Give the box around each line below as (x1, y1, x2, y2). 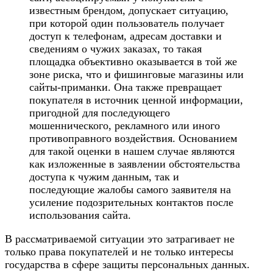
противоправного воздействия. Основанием (29, 132, 237, 145)
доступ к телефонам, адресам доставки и (29, 30, 222, 43)
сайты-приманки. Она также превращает (29, 81, 222, 94)
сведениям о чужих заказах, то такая (29, 43, 202, 55)
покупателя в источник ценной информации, (29, 94, 243, 107)
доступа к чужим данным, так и (29, 171, 179, 183)
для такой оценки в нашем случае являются (29, 145, 235, 158)
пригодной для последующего (29, 107, 170, 119)
